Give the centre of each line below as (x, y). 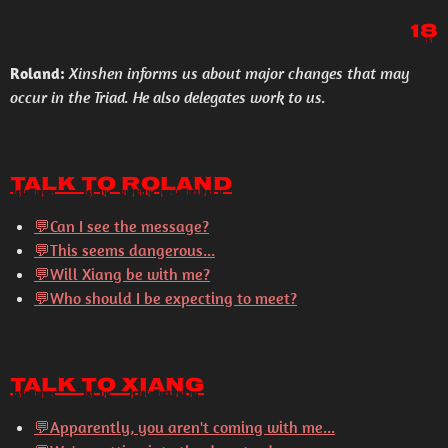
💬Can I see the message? (121, 226)
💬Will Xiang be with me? (122, 274)
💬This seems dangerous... (124, 250)
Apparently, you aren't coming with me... (192, 427)
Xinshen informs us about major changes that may (239, 73)
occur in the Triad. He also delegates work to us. (168, 97)
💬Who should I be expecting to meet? (165, 298)
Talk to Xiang (107, 386)
